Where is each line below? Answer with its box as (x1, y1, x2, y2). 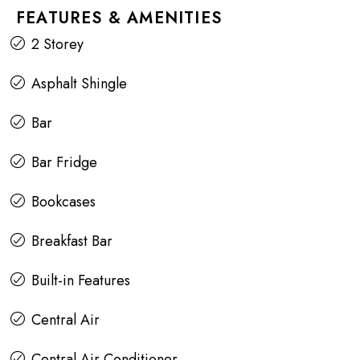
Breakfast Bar (31, 231, 112, 252)
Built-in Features (31, 270, 130, 292)
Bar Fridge (31, 152, 97, 174)
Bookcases (31, 191, 96, 213)
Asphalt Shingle (31, 73, 127, 95)
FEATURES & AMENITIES (16, 6, 222, 31)
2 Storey (31, 34, 84, 55)
